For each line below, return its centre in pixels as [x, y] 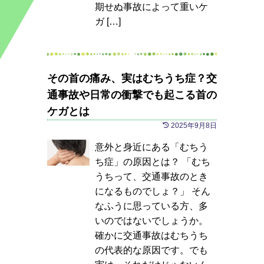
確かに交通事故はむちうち [151, 235]
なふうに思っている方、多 [151, 206]
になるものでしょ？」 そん [152, 191]
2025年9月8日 [194, 126]
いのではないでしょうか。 [151, 221]
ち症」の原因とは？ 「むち [152, 162]
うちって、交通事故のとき [151, 176]
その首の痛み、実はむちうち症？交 [132, 78]
